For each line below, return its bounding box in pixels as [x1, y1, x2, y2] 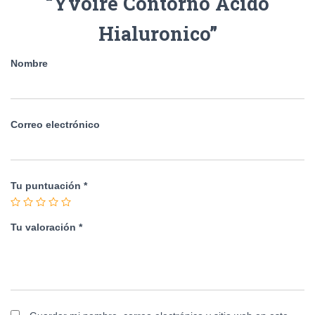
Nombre [11, 57, 48, 69]
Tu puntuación [11, 179, 84, 191]
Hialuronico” [98, 20, 217, 46]
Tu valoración [11, 221, 79, 233]
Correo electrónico [11, 118, 100, 130]
